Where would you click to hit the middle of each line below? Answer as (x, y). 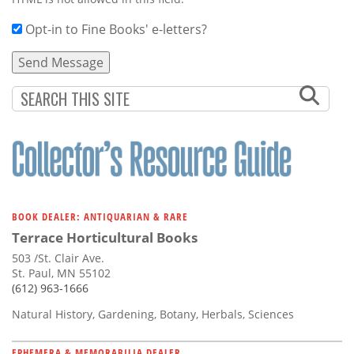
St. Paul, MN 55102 (61, 273)
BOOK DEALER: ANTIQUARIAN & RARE (100, 216)
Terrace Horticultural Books (105, 237)
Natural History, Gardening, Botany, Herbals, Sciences (153, 314)
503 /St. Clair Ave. (58, 258)
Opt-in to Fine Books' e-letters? (116, 29)
